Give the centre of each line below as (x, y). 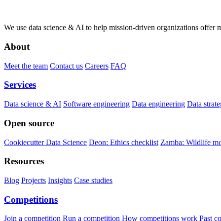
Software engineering (96, 104)
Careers (97, 66)
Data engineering (158, 104)
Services (20, 85)
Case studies (93, 180)
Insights (60, 180)
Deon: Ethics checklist (124, 142)
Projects (34, 180)
